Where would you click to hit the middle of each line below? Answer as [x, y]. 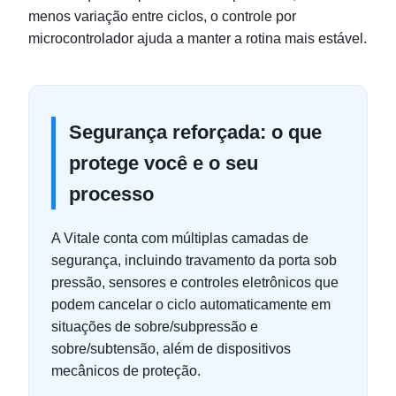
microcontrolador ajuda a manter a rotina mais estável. [198, 38]
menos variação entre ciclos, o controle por [162, 16]
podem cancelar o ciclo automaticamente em [191, 305]
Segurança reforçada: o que [195, 132]
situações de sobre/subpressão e [155, 327]
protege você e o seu [164, 163]
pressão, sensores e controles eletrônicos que [195, 282]
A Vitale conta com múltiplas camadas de [180, 238]
